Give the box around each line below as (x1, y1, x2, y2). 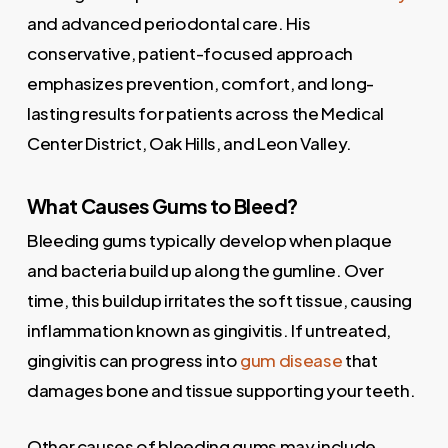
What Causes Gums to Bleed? (26, 193, 298, 218)
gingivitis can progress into (26, 349, 241, 371)
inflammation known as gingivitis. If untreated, (26, 319, 391, 341)
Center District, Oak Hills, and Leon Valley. (26, 131, 352, 154)
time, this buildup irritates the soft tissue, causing (26, 289, 412, 311)
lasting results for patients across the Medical (26, 101, 384, 124)
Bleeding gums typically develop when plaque (26, 229, 392, 251)
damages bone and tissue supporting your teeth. (26, 379, 416, 401)
